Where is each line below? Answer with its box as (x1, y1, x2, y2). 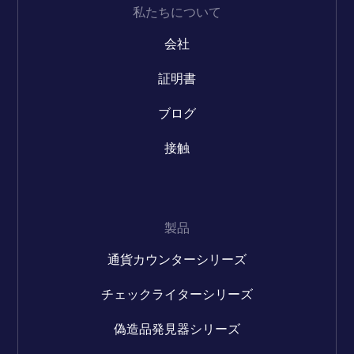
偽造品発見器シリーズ (114, 321, 240, 337)
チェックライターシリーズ (101, 286, 253, 302)
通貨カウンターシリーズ (107, 251, 247, 267)
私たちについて (133, 5, 221, 21)
